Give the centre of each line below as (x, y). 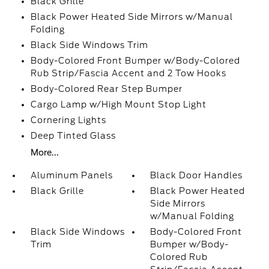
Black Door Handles (197, 175)
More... (44, 153)
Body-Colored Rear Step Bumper (106, 89)
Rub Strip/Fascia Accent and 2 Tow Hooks (128, 73)
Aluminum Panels (71, 175)
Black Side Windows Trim (89, 45)
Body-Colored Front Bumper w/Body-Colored (135, 61)
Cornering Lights (68, 120)
